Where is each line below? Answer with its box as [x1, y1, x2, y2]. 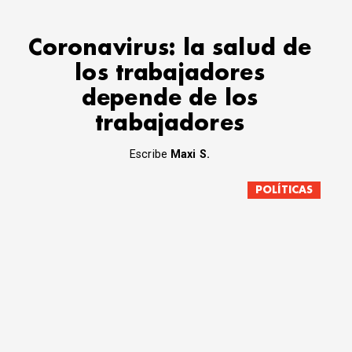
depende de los [81, 87, 258, 109]
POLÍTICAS [255, 185, 313, 196]
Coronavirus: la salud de [27, 37, 312, 59]
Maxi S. [170, 148, 211, 162]
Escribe [129, 148, 171, 162]
